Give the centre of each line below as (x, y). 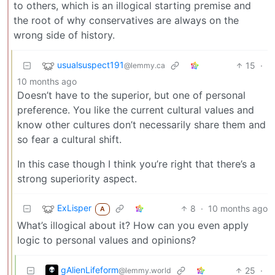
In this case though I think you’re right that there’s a (136, 164)
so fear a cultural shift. (69, 139)
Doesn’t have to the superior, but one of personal (131, 95)
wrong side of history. (64, 35)
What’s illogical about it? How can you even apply (133, 225)
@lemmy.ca (145, 66)
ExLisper (74, 208)
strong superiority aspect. (77, 178)
